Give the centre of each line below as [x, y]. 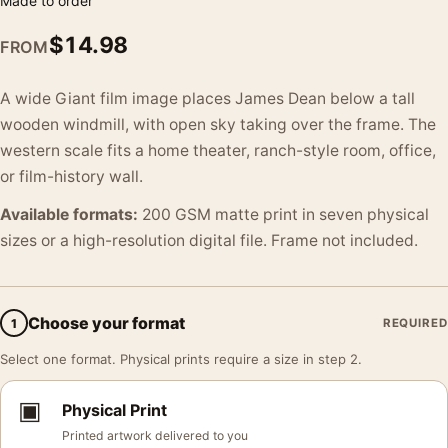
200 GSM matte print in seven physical [283, 214]
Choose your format [106, 322]
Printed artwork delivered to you [155, 435]
